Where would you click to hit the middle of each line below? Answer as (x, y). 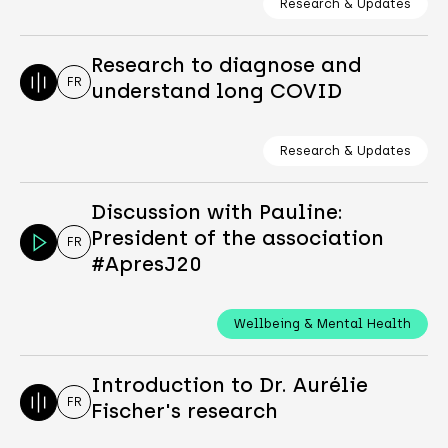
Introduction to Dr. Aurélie (230, 385)
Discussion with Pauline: (217, 212)
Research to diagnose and (226, 65)
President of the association (238, 238)
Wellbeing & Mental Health (323, 324)
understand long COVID (217, 91)
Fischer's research (185, 411)
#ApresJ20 (147, 264)
